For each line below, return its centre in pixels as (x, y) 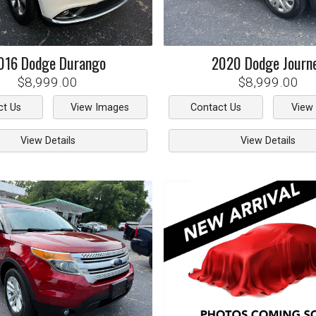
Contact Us (216, 107)
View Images (100, 107)
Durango (82, 63)
